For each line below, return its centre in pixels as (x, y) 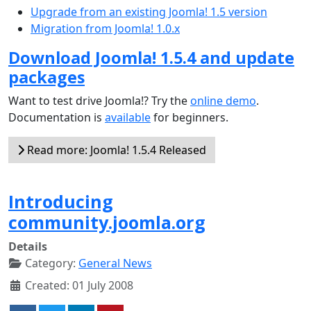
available (128, 117)
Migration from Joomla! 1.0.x (105, 28)
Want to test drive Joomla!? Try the (99, 100)
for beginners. (190, 117)
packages (47, 77)
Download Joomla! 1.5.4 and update (151, 57)
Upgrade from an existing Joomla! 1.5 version (149, 11)
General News (115, 263)
